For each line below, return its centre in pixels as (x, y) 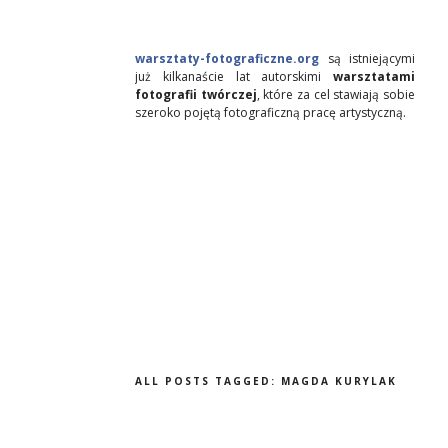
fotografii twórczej (196, 94)
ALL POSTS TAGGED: (208, 381)
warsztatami (374, 76)
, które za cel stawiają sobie (336, 94)
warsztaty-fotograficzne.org (227, 58)
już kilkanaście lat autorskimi (234, 76)
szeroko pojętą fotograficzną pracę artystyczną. (270, 112)
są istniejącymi (367, 58)
